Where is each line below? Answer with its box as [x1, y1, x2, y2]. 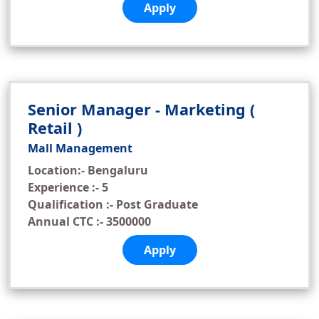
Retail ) [28, 117, 82, 138]
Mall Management [28, 140, 132, 156]
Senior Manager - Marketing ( [28, 99, 255, 120]
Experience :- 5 [28, 179, 108, 195]
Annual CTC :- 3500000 [28, 214, 151, 229]
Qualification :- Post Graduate [28, 197, 198, 212]
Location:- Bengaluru [28, 162, 148, 178]
